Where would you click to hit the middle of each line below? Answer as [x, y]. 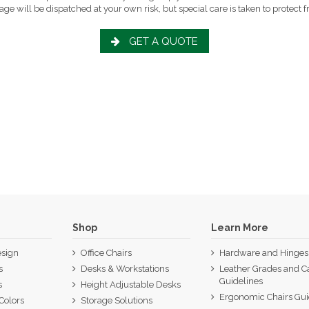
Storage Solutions [116, 301]
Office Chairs [106, 252]
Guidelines [241, 281]
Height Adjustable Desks [130, 284]
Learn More [240, 228]
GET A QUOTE [163, 41]
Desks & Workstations [124, 268]
